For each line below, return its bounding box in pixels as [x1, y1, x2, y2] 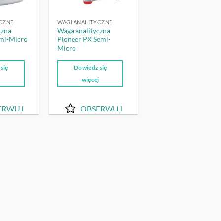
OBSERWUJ [80, 103, 122, 113]
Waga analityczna [57, 26, 110, 35]
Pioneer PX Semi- [57, 35, 111, 44]
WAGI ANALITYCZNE [57, 18, 112, 25]
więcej [81, 76, 99, 83]
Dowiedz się [74, 64, 107, 71]
